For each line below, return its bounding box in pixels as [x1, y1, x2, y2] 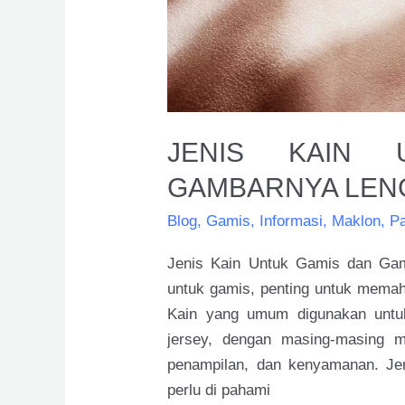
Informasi [259, 212, 324, 231]
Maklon [332, 212, 381, 231]
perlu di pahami [167, 381, 271, 399]
